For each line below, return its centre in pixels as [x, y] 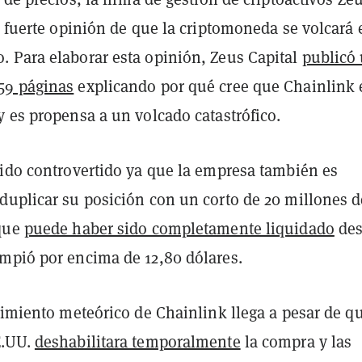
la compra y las [296, 342]
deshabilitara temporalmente [137, 342]
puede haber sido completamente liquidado [179, 229]
